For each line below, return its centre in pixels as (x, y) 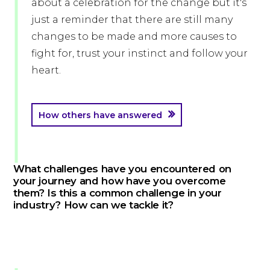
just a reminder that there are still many (132, 20)
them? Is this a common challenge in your (118, 193)
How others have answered (100, 115)
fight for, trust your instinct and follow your (140, 54)
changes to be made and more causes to (134, 37)
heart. (46, 71)
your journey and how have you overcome (120, 181)
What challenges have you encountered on (122, 169)
